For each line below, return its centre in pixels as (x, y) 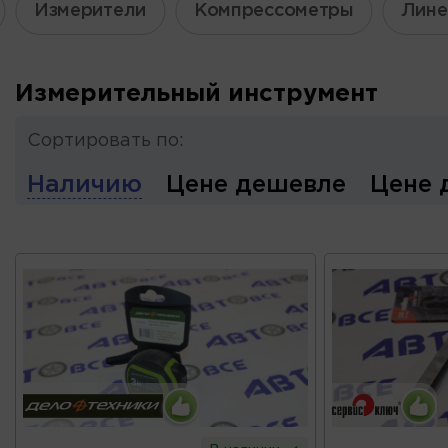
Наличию (84, 185)
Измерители (89, 10)
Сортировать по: (105, 141)
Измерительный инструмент (196, 94)
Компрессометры (273, 10)
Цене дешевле (256, 185)
